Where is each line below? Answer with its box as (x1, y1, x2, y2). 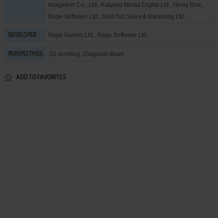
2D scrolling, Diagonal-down (48, 50, 124, 57)
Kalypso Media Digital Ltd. (101, 1, 170, 8)
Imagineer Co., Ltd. (48, 1, 98, 8)
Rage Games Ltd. (48, 31, 94, 38)
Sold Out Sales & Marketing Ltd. (101, 13, 185, 20)
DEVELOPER (8, 32, 36, 38)
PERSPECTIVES (8, 51, 43, 57)
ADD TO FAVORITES (16, 74, 66, 81)
